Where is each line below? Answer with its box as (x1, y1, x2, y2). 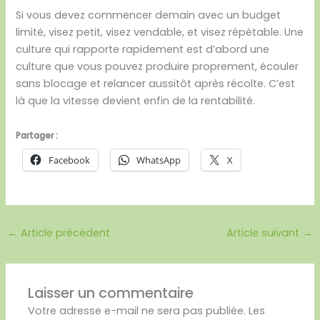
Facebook (49, 153, 91, 166)
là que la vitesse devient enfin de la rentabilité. (16, 94, 256, 109)
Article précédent (17, 225, 110, 240)
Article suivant (226, 225, 303, 240)
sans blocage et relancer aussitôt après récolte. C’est (16, 76, 296, 91)
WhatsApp (136, 153, 181, 166)
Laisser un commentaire (28, 282, 194, 303)
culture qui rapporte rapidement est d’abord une (16, 42, 270, 57)
